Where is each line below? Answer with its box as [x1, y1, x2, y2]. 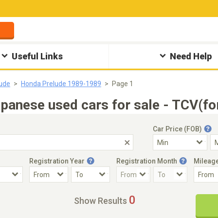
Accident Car [9, 189, 50, 197]
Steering [133, 189, 161, 197]
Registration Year [29, 157, 85, 165]
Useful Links [12, 51, 63, 61]
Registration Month [116, 157, 177, 165]
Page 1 [112, 80, 133, 88]
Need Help [169, 51, 212, 61]
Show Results [74, 196, 127, 206]
